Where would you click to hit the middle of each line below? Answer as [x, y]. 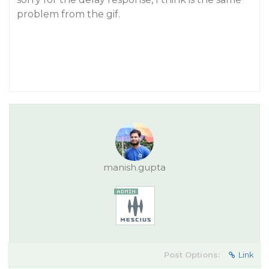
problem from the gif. [68, 14]
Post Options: [192, 255]
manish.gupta [134, 167]
